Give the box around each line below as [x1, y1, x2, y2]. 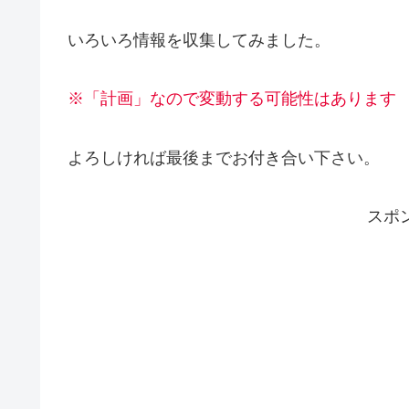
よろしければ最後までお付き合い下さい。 [68, 148, 380, 167]
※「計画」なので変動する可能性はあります [68, 89, 396, 109]
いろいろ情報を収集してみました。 [68, 30, 330, 49]
